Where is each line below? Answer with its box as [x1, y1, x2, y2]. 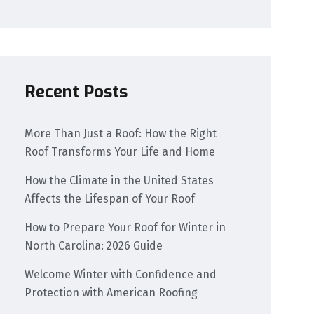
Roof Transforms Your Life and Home [25, 144, 219, 158]
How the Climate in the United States [25, 173, 214, 187]
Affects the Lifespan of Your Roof [25, 191, 196, 205]
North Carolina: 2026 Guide [25, 238, 163, 252]
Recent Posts [25, 80, 128, 103]
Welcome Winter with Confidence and [25, 267, 217, 281]
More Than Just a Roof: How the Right [25, 126, 217, 140]
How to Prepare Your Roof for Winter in [25, 220, 226, 234]
